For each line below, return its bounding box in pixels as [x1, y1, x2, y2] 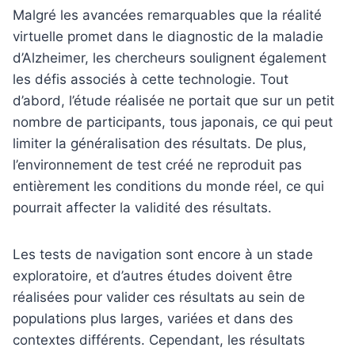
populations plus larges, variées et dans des [13, 310, 293, 326]
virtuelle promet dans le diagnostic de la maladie [13, 28, 323, 44]
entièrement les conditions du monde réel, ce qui [13, 177, 324, 194]
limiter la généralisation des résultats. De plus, [13, 135, 307, 151]
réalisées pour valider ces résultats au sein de [13, 288, 305, 305]
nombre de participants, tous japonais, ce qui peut [13, 113, 333, 130]
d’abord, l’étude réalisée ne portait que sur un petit [13, 92, 334, 109]
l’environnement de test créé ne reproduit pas [13, 156, 302, 173]
